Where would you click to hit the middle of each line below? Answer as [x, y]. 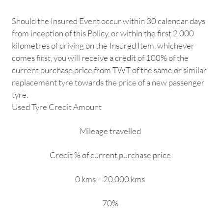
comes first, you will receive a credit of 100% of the [100, 58]
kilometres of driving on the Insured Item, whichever [103, 46]
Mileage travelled [110, 131]
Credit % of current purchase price [110, 155]
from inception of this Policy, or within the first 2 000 [103, 33]
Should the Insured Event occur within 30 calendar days [109, 21]
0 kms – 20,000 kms [110, 179]
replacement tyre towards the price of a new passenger [108, 82]
